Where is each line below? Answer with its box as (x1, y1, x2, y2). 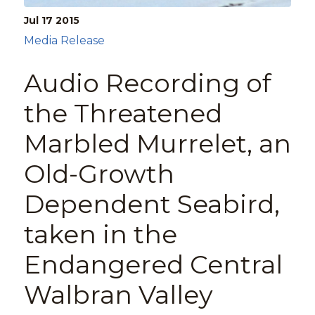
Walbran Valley (23, 279, 213, 311)
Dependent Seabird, (23, 188, 280, 220)
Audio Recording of (23, 67, 271, 99)
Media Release (23, 34, 105, 48)
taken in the (23, 219, 177, 250)
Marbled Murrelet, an (23, 128, 291, 160)
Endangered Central (23, 249, 283, 281)
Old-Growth (23, 158, 174, 190)
